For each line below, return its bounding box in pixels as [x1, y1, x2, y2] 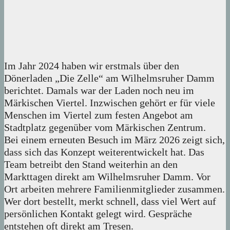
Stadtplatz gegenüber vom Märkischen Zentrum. [4, 122, 206, 133]
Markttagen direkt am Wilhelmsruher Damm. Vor [4, 171, 210, 183]
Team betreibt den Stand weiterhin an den [4, 159, 178, 170]
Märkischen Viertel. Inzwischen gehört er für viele [4, 97, 215, 109]
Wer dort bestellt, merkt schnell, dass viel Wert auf [4, 196, 216, 207]
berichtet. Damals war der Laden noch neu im [4, 85, 194, 97]
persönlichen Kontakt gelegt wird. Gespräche [4, 208, 192, 220]
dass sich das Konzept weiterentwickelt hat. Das [4, 146, 204, 158]
